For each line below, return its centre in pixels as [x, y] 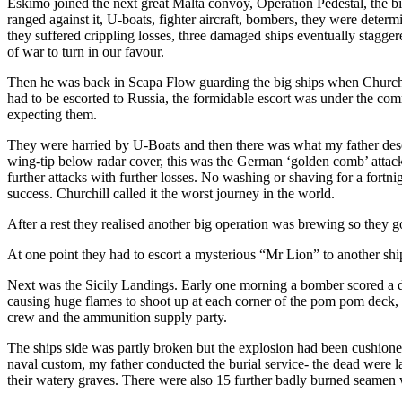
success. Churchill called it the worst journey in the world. [171, 193]
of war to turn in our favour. [86, 51]
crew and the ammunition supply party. [117, 317]
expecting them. [52, 114]
